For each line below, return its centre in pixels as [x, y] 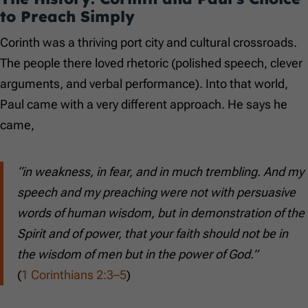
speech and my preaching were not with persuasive [156, 192]
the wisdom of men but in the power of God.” [137, 254]
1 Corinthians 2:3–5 [74, 275]
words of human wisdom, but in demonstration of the [161, 213]
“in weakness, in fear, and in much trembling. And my [161, 172]
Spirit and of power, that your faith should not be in [153, 234]
